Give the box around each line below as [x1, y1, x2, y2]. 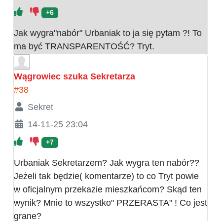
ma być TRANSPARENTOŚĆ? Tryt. [14, 41, 154, 52]
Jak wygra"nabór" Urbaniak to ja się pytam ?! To [14, 28, 202, 38]
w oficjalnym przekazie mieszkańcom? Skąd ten [14, 184, 202, 195]
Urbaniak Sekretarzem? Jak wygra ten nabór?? [14, 158, 199, 168]
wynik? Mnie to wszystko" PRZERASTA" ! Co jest [14, 198, 207, 208]
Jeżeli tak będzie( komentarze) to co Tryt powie [14, 171, 199, 182]
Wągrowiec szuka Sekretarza [14, 72, 135, 82]
